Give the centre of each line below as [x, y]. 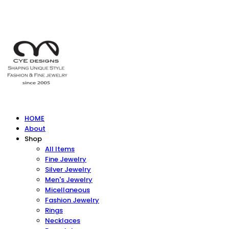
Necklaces [63, 221]
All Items [60, 149]
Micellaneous [67, 190]
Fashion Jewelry [72, 200]
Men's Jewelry [69, 180]
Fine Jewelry [66, 159]
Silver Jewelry [68, 169]
